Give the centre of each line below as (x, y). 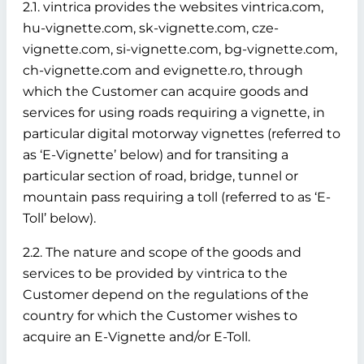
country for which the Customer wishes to (160, 316)
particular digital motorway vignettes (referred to (182, 134)
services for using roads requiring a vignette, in (174, 113)
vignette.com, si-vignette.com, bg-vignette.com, (180, 49)
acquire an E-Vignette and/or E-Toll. (136, 337)
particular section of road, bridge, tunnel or (160, 176)
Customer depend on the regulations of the (166, 295)
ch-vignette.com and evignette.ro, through (163, 70)
